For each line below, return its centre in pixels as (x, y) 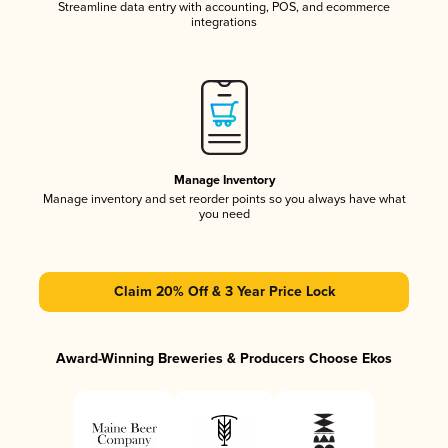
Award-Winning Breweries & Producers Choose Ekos (224, 358)
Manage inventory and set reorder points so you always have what (224, 199)
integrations (224, 22)
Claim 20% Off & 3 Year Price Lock (224, 291)
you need (224, 214)
